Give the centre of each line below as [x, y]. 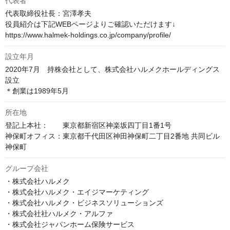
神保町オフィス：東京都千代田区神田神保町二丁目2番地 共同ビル [112, 136]
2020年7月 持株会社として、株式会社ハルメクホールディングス [112, 70]
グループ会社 [27, 169]
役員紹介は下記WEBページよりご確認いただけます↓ [90, 24]
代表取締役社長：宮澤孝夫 [48, 14]
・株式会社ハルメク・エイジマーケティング [77, 192]
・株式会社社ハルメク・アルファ [59, 214]
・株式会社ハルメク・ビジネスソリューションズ [84, 203]
